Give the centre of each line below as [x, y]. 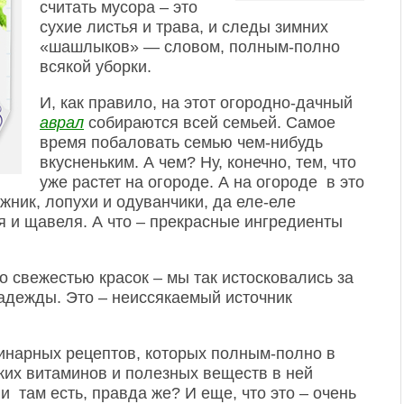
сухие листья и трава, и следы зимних [184, 27]
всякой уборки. [96, 67]
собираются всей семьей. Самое [210, 123]
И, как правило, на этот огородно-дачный [196, 103]
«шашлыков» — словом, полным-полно [190, 47]
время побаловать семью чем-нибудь [181, 142]
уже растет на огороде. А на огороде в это [202, 182]
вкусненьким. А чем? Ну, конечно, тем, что [198, 162]
